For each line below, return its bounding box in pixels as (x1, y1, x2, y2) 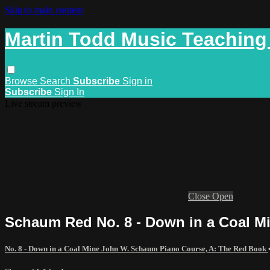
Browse (5, 75, 40, 86)
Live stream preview (5, 98, 83, 108)
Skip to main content (5, 5, 83, 15)
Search (40, 75, 73, 86)
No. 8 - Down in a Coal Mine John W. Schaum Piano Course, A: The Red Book (5, 243, 268, 253)
